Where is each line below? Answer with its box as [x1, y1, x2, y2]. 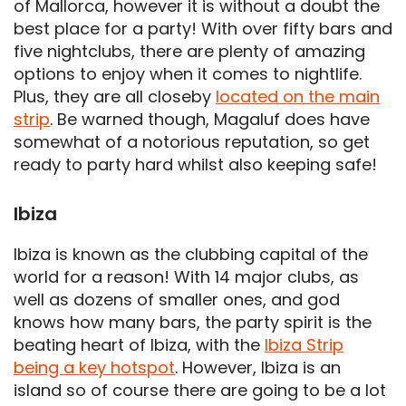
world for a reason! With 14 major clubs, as [14, 265, 359, 288]
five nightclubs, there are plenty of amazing [14, 39, 365, 63]
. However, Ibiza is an [175, 355, 341, 379]
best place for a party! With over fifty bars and [14, 16, 392, 40]
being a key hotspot [14, 355, 175, 379]
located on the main [216, 84, 380, 108]
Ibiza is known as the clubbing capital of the [14, 242, 368, 266]
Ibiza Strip [265, 333, 343, 356]
